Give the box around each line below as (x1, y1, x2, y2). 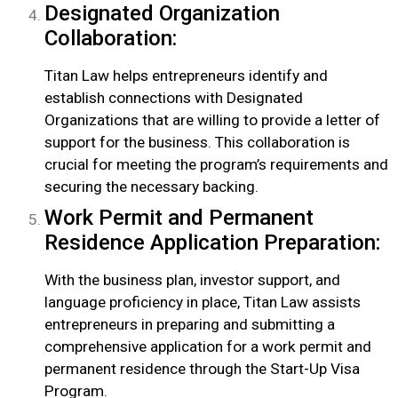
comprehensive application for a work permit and (44, 338, 371, 356)
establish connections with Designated (44, 89, 303, 107)
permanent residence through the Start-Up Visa (44, 360, 360, 378)
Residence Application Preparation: (44, 230, 380, 256)
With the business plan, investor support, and (44, 271, 340, 290)
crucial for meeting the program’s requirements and (44, 155, 388, 174)
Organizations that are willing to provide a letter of (44, 111, 380, 130)
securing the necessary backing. (44, 178, 259, 196)
